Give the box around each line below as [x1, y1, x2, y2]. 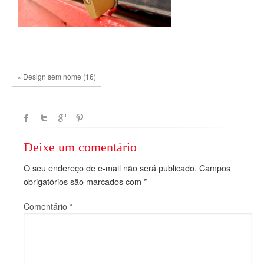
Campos [199, 161, 230, 174]
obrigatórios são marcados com [24, 174, 144, 187]
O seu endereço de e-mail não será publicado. [24, 161, 197, 174]
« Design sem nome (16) [17, 71, 96, 81]
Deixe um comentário [24, 139, 137, 154]
